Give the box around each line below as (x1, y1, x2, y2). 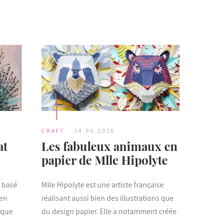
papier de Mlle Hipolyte (41, 152, 168, 168)
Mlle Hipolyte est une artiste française (41, 180, 164, 190)
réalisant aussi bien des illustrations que (41, 193, 174, 204)
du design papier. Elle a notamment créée (41, 206, 177, 217)
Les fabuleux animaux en (41, 138, 178, 154)
